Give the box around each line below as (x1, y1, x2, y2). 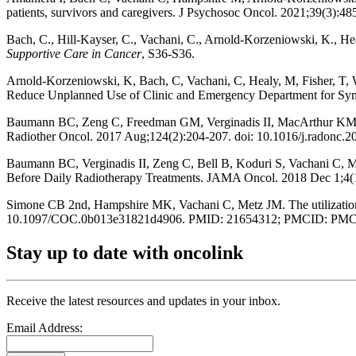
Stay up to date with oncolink (6, 242, 243, 263)
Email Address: (6, 320, 83, 335)
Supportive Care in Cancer (6, 46, 141, 60)
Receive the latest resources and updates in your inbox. (6, 293, 281, 308)
